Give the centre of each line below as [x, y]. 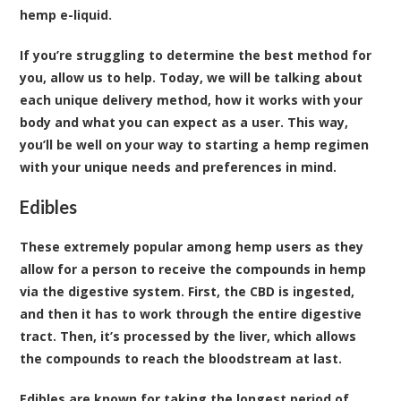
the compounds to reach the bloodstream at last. [181, 358]
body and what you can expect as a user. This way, [184, 122]
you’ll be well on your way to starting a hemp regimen [195, 144]
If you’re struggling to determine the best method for [196, 55]
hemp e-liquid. [66, 14]
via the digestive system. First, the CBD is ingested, [188, 291]
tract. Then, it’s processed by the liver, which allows [188, 336]
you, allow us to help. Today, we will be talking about [192, 77]
